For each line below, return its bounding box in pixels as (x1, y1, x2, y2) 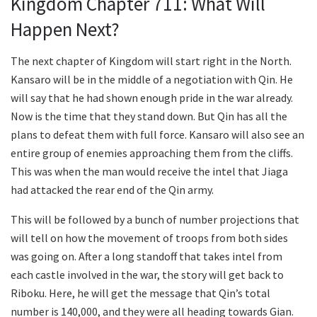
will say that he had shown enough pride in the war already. (11, 90, 293, 105)
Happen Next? (11, 17, 120, 42)
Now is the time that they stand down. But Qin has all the (11, 108, 287, 123)
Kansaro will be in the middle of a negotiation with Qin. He (11, 71, 293, 86)
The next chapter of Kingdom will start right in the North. (11, 53, 292, 68)
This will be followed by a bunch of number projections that (11, 212, 299, 226)
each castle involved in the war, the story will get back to (11, 267, 284, 282)
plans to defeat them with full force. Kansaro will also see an (11, 127, 304, 142)
